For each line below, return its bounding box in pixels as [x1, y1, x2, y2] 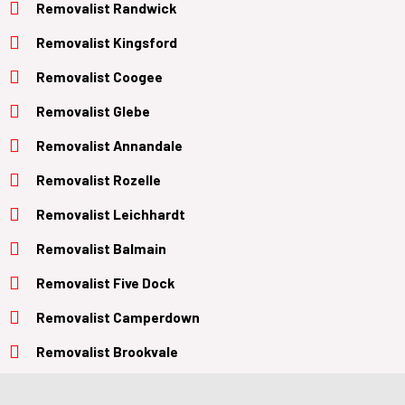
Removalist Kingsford [36, 33, 177, 51]
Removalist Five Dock [36, 273, 174, 291]
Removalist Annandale [36, 136, 183, 154]
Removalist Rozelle [36, 170, 161, 188]
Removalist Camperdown [36, 307, 200, 325]
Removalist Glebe [36, 101, 150, 119]
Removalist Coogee [36, 67, 163, 85]
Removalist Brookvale [36, 342, 178, 360]
